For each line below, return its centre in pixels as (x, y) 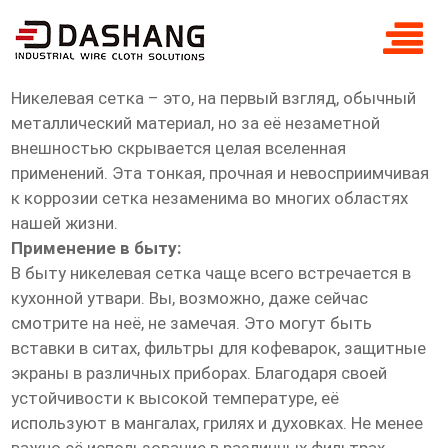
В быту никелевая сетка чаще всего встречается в (211, 273)
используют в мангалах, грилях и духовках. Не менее (217, 423)
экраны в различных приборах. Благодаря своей (199, 373)
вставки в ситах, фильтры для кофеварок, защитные (219, 348)
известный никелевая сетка (163, 27)
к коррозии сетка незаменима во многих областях (210, 198)
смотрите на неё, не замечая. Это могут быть (192, 323)
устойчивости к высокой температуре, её (175, 398)
